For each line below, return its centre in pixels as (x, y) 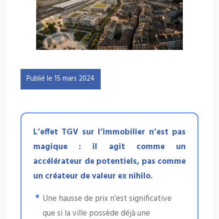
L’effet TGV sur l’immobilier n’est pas (109, 132)
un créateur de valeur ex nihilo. (93, 176)
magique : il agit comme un (109, 147)
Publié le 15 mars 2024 (61, 79)
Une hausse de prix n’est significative (107, 199)
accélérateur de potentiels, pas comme (109, 162)
